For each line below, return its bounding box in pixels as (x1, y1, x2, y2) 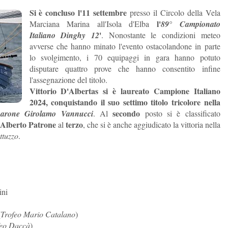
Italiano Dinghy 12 (29, 30, 99, 41)
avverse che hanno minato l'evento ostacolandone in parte (29, 41, 220, 51)
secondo (112, 107, 140, 119)
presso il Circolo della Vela (126, 7, 220, 18)
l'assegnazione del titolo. (29, 74, 107, 85)
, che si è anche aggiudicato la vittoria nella (82, 119, 220, 130)
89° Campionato (160, 18, 220, 30)
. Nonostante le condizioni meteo (101, 30, 220, 40)
